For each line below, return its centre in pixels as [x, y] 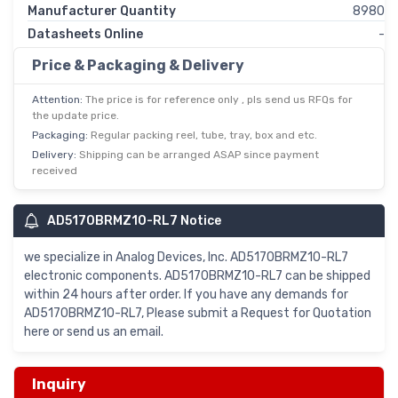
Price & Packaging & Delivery [138, 66]
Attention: [59, 100]
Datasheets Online [85, 35]
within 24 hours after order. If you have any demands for [186, 295]
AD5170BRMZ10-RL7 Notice [134, 221]
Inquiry [59, 385]
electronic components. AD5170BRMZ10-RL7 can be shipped [197, 276]
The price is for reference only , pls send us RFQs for [219, 100]
